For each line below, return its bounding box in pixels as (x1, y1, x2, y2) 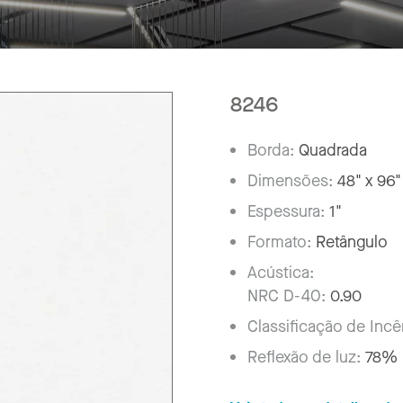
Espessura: (247, 200, 330, 222)
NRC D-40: (247, 284, 327, 307)
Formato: (247, 230, 317, 253)
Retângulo (316, 230, 389, 253)
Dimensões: (247, 169, 338, 192)
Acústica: (247, 261, 315, 283)
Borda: (247, 139, 300, 161)
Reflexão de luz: (247, 345, 366, 368)
